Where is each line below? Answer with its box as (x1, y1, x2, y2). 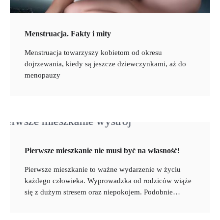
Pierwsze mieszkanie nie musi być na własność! (25, 146, 180, 155)
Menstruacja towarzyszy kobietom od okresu (25, 48, 162, 56)
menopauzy (25, 71, 60, 79)
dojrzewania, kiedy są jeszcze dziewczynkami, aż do (25, 59, 186, 68)
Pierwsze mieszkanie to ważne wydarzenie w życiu (25, 165, 181, 173)
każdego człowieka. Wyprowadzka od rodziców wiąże (25, 176, 192, 185)
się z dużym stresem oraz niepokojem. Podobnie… (25, 188, 180, 196)
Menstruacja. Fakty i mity (25, 29, 111, 38)
